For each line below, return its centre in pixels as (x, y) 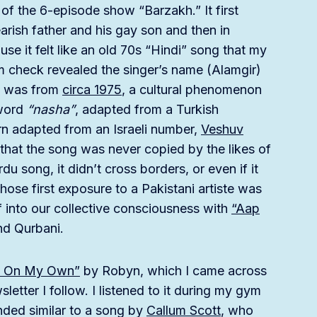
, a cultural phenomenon (192, 90)
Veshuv (222, 129)
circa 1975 (92, 90)
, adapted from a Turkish (147, 110)
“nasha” (51, 110)
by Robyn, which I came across (173, 271)
